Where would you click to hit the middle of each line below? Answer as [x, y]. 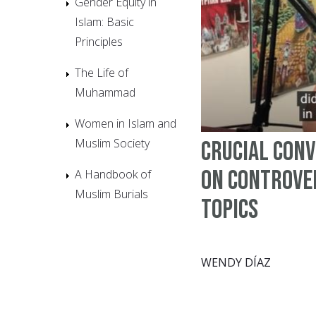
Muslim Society [112, 143]
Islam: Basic [104, 22]
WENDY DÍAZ [236, 263]
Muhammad [105, 92]
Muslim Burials [111, 194]
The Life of [102, 72]
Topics [230, 210]
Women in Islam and [126, 123]
